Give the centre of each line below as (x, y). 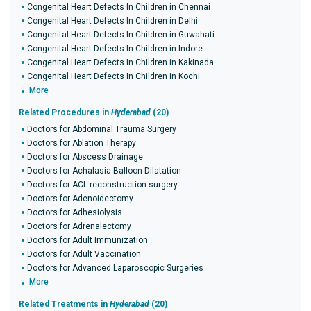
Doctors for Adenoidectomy (80, 199)
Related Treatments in (64, 304)
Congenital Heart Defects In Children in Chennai (119, 7)
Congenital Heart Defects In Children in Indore (115, 49)
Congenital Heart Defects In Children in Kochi (114, 76)
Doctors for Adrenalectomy (79, 226)
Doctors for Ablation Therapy (82, 143)
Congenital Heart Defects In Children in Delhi (112, 21)
